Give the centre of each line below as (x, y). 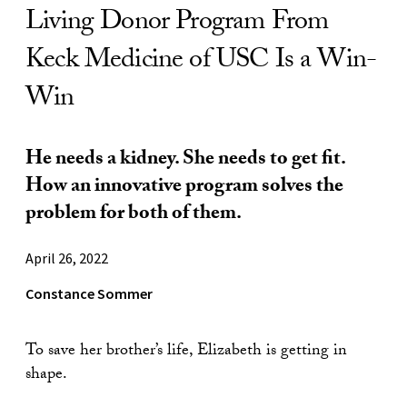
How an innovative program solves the (184, 187)
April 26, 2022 (67, 258)
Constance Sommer (89, 293)
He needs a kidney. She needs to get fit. (185, 160)
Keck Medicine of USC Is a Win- (201, 62)
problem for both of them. (134, 214)
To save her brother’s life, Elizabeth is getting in (186, 352)
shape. (46, 375)
